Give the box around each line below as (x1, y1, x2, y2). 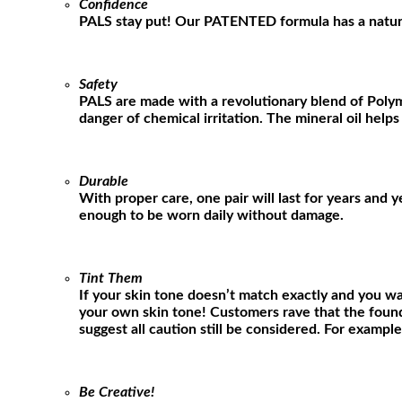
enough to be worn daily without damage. (79, 207, 344, 223)
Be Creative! (79, 384, 154, 399)
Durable (79, 173, 128, 188)
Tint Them (79, 270, 143, 285)
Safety (79, 76, 118, 92)
